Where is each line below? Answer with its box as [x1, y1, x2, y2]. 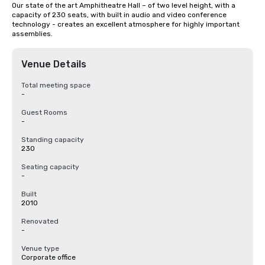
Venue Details [21, 59, 86, 70]
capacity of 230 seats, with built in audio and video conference [12, 11, 227, 19]
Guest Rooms [21, 108, 67, 117]
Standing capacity [21, 135, 84, 144]
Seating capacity [21, 163, 79, 171]
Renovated [21, 217, 59, 225]
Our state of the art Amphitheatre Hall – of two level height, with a [12, 1, 235, 9]
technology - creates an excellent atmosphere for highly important [12, 20, 240, 28]
